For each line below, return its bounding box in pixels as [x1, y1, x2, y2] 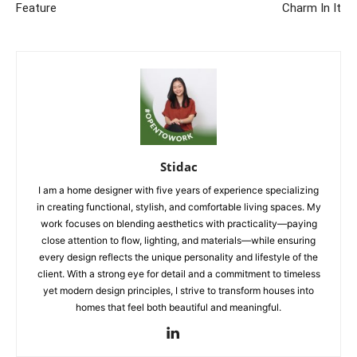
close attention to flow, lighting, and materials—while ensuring [41, 234, 316, 247]
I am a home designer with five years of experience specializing [38, 184, 319, 197]
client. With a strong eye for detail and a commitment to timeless [37, 268, 320, 280]
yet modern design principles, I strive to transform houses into [43, 284, 314, 297]
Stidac [159, 159, 198, 175]
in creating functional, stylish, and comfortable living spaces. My [36, 201, 321, 214]
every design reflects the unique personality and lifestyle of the [39, 251, 318, 264]
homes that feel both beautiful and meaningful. [76, 301, 281, 314]
